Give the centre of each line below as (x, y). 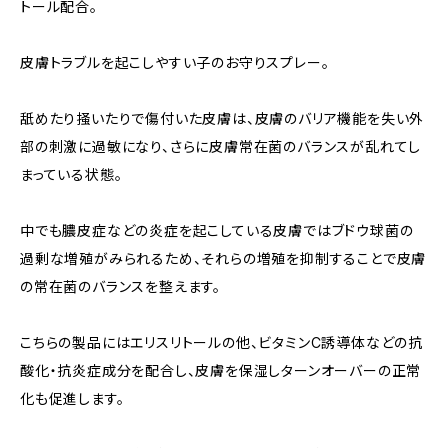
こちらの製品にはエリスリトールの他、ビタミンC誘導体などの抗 (221, 342)
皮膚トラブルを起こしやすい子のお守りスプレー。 (175, 62)
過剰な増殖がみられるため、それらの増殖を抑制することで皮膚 (223, 258)
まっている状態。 (71, 174)
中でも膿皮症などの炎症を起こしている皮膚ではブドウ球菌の (217, 230)
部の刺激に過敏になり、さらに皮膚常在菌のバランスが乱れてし (221, 146)
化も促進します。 (72, 398)
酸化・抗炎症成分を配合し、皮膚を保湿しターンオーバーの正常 (221, 370)
